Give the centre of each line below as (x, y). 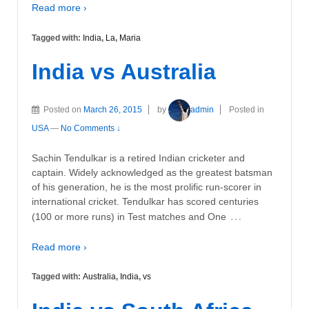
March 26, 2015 (113, 110)
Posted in (247, 110)
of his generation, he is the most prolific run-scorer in (147, 187)
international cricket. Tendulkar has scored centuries (145, 202)
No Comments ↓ (91, 129)
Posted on (63, 110)
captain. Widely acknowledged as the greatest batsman (152, 173)
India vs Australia (124, 72)
